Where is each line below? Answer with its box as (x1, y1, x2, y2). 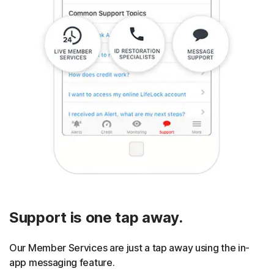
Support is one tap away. (9, 208, 183, 226)
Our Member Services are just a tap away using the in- (9, 241, 250, 254)
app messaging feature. (9, 256, 115, 268)
